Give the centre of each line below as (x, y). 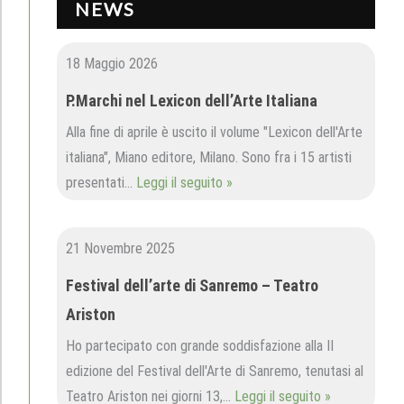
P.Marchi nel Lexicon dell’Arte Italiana (192, 101)
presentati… (101, 183)
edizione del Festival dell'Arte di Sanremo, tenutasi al (215, 371)
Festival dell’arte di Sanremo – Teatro (192, 285)
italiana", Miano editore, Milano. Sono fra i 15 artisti (209, 157)
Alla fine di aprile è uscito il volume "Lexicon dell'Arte (214, 132)
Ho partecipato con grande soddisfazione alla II (200, 346)
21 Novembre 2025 (120, 248)
